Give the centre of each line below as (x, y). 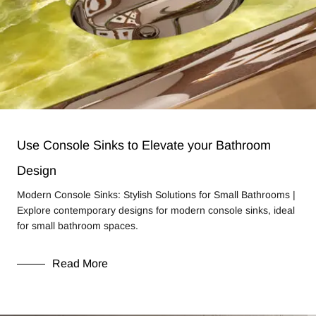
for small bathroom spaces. (78, 226)
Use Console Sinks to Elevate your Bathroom (144, 145)
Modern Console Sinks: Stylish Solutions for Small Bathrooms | (156, 195)
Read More (80, 263)
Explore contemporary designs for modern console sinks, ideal (156, 210)
